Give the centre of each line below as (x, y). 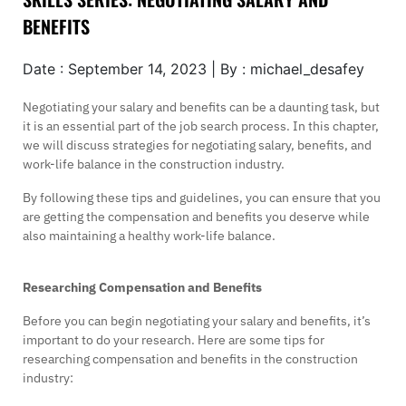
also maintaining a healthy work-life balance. (149, 235)
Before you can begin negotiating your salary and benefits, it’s (197, 320)
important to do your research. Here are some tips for (174, 339)
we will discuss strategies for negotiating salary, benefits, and (197, 145)
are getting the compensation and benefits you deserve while (196, 216)
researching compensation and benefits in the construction (190, 358)
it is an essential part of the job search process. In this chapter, (201, 126)
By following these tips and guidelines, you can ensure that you (202, 197)
